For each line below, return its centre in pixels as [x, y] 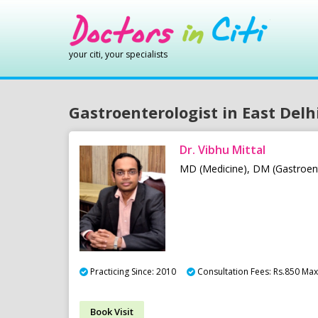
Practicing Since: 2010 [133, 271]
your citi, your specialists [118, 54]
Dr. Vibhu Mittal [223, 150]
